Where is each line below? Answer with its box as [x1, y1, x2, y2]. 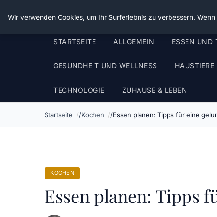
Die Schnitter [45, 7, 110, 22]
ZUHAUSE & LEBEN [122, 86, 187, 94]
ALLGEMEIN [113, 37, 155, 46]
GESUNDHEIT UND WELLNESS [53, 62, 157, 70]
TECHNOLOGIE [53, 86, 105, 94]
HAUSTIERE [174, 62, 214, 70]
